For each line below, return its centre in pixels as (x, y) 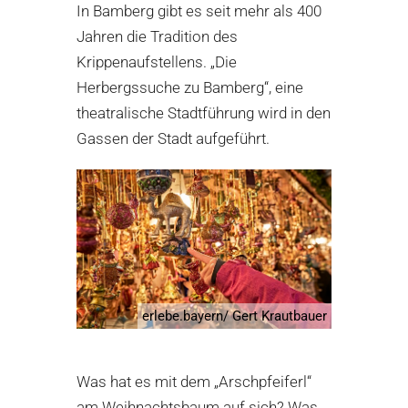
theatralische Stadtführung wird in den (204, 113)
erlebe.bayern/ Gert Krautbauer (235, 316)
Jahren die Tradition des (157, 37)
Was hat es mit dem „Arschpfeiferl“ (194, 381)
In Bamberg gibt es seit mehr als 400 (199, 11)
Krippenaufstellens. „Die (157, 62)
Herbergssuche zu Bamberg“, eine (190, 88)
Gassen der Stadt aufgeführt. (173, 139)
